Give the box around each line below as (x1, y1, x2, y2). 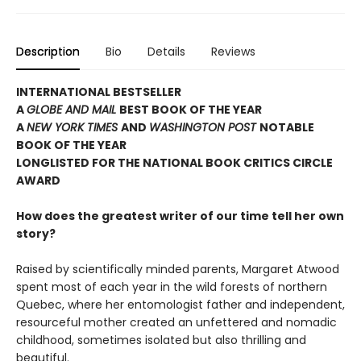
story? (16, 226, 56, 243)
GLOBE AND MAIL (27, 102, 119, 118)
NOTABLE (259, 119, 314, 136)
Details (147, 44, 185, 60)
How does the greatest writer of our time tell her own (16, 208, 344, 225)
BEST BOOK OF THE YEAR (119, 102, 262, 118)
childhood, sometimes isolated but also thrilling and (16, 332, 306, 349)
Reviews (211, 44, 255, 60)
